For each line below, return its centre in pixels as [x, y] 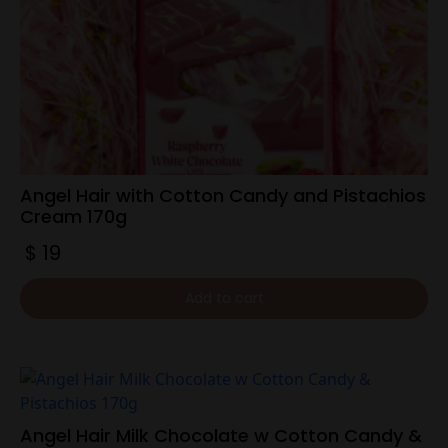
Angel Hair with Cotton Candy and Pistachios [223, 196]
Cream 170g [73, 217]
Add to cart [224, 298]
